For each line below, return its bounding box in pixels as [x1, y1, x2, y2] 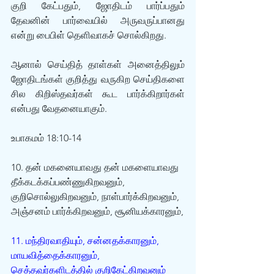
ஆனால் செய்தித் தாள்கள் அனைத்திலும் [11, 59, 185, 70]
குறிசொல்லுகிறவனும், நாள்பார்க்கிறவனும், [11, 191, 182, 202]
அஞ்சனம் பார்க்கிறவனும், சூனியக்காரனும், [11, 206, 183, 217]
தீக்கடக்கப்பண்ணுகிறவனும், [11, 176, 127, 188]
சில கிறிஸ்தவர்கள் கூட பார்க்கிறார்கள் [11, 88, 185, 100]
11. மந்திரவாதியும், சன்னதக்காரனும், [11, 235, 161, 246]
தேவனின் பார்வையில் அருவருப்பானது [11, 15, 185, 26]
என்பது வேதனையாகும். [11, 103, 107, 114]
